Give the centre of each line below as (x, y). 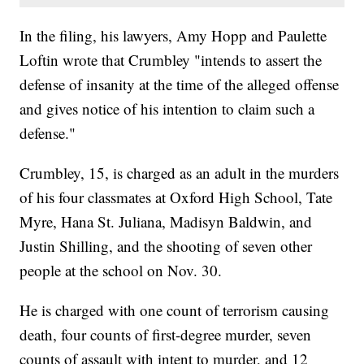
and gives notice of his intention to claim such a (167, 109)
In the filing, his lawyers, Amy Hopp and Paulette (173, 36)
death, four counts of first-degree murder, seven (166, 335)
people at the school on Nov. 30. (121, 271)
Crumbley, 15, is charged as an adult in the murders (180, 173)
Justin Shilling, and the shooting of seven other (166, 246)
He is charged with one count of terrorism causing (175, 310)
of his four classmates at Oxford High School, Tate (176, 197)
